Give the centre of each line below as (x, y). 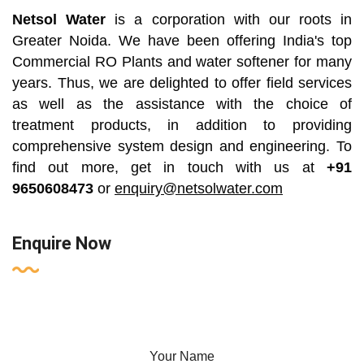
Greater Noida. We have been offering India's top (182, 41)
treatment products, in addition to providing (182, 126)
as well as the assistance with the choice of (182, 104)
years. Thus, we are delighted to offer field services (182, 83)
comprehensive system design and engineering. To (182, 147)
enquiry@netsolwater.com (199, 189)
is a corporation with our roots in (229, 20)
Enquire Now (62, 244)
